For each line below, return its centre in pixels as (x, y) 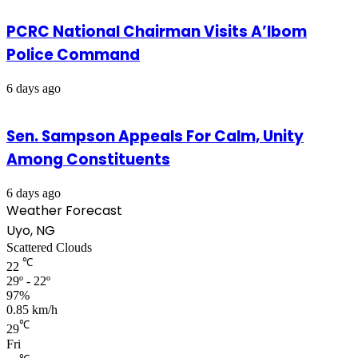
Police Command (73, 54)
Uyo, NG (31, 231)
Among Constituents (88, 160)
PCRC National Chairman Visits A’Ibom (157, 31)
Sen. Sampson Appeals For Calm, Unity (155, 137)
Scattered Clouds (49, 247)
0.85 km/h (32, 310)
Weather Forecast (64, 211)
